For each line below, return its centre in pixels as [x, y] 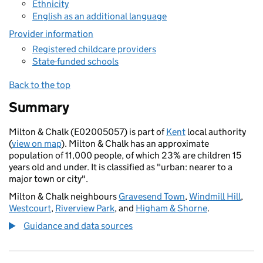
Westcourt [30, 208]
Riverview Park [85, 208]
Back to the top [40, 85]
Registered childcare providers [94, 49]
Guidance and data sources [78, 226]
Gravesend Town [152, 196]
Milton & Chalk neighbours [64, 196]
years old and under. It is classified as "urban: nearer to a [121, 167]
